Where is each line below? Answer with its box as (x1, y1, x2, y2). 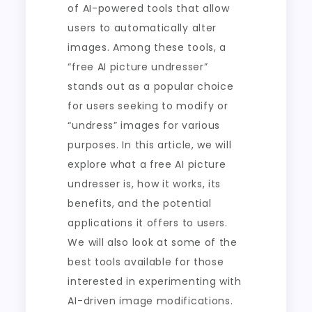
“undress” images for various (68, 118, 221, 132)
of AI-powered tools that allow (68, 1, 230, 15)
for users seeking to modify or (68, 99, 228, 113)
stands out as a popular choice (68, 79, 234, 93)
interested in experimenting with (68, 274, 242, 288)
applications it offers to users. (68, 216, 228, 230)
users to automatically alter (68, 21, 217, 35)
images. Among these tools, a (68, 40, 227, 54)
